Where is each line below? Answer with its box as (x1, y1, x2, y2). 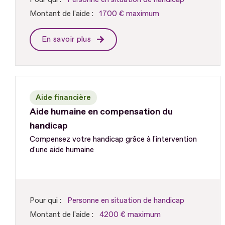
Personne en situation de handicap (67, 195, 184, 205)
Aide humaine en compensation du (30, 105, 173, 118)
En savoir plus (42, 34, 93, 44)
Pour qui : (30, 195, 61, 205)
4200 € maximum (99, 209, 161, 219)
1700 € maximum (99, 9, 159, 19)
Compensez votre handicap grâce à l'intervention (30, 134, 197, 144)
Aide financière (36, 92, 91, 102)
